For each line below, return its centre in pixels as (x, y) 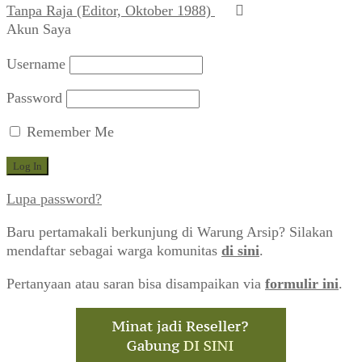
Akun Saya (39, 29)
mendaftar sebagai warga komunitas (114, 250)
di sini (240, 250)
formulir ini (302, 283)
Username (36, 63)
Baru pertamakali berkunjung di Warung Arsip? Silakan (170, 232)
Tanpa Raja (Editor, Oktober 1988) (109, 10)
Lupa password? (54, 198)
